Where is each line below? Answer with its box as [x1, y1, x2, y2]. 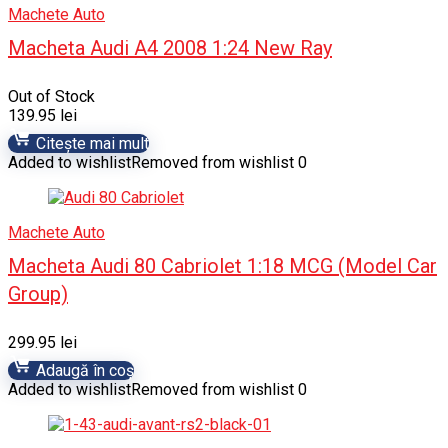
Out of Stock [8, 87, 95, 106]
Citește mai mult [32, 134, 149, 153]
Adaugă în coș [32, 361, 134, 380]
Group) [8, 282, 68, 306]
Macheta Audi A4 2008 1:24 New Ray [8, 36, 332, 60]
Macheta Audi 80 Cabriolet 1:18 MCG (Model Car [8, 254, 437, 278]
